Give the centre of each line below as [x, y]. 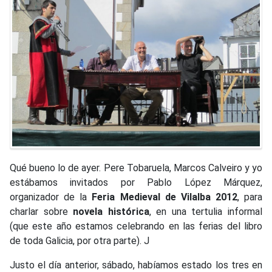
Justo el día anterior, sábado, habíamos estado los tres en [136, 265]
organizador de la [51, 197]
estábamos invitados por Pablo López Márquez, [136, 182]
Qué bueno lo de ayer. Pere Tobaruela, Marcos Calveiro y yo [136, 168]
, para [250, 197]
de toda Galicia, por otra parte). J [80, 240]
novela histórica [111, 211]
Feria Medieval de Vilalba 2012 [165, 197]
